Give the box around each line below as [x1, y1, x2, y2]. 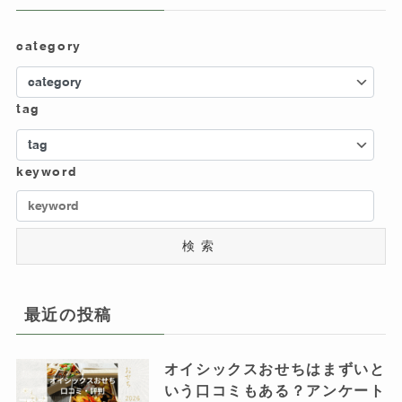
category [15, 38, 82, 55]
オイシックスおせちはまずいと [163, 360, 386, 380]
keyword [15, 163, 78, 180]
